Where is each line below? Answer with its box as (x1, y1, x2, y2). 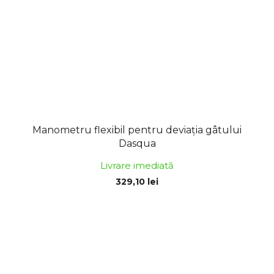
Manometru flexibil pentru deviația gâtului (32, 124, 242, 136)
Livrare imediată (100, 159, 174, 171)
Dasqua (118, 137, 156, 149)
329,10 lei (116, 176, 158, 187)
